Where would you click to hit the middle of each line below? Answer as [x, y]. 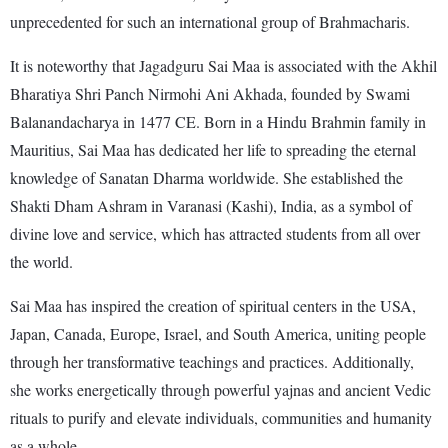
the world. [41, 261]
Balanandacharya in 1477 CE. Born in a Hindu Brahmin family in [218, 121]
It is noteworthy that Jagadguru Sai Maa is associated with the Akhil [223, 65]
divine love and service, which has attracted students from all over [215, 233]
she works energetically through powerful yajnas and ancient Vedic [220, 389]
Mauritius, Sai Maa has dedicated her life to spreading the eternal [213, 149]
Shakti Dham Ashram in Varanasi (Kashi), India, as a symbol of [211, 205]
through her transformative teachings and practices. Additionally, [212, 361]
